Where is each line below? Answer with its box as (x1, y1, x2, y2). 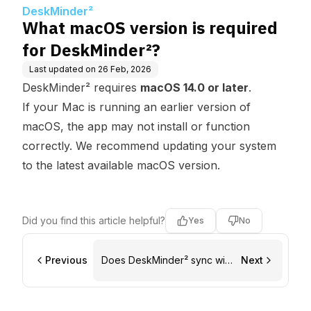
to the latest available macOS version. (22, 158, 220, 172)
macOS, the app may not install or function (22, 119, 250, 133)
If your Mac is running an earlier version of (22, 100, 251, 114)
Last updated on (29, 64, 96, 74)
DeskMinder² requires (22, 81, 140, 94)
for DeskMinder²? (22, 39, 160, 61)
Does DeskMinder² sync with (101, 254, 233, 266)
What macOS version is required (22, 17, 278, 39)
